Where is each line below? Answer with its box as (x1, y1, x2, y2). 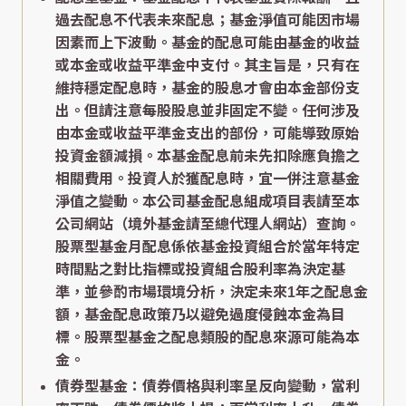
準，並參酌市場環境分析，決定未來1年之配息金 (55, 285, 368, 301)
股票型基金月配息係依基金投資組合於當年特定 (55, 239, 360, 256)
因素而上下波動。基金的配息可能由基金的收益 (55, 35, 360, 52)
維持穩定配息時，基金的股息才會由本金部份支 (55, 81, 360, 97)
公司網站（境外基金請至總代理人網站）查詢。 (55, 217, 360, 233)
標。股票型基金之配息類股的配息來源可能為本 (55, 330, 360, 346)
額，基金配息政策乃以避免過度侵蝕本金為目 (55, 307, 345, 324)
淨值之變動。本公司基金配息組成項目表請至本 (55, 194, 360, 210)
